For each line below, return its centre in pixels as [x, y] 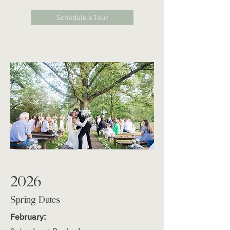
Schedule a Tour [82, 17]
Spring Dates [41, 198]
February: [28, 217]
